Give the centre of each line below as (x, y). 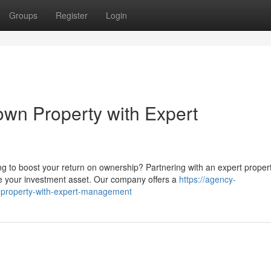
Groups (23, 15)
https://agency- (207, 179)
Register (72, 15)
